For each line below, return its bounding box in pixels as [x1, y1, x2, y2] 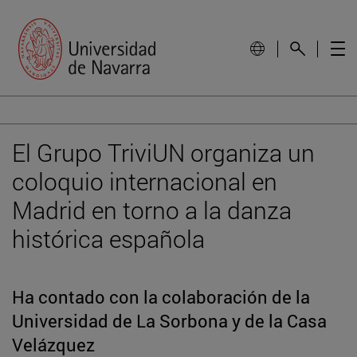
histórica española [12, 222, 205, 254]
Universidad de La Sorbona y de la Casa [12, 308, 327, 332]
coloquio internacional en [12, 165, 277, 197]
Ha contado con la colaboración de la [12, 284, 310, 308]
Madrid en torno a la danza [12, 194, 292, 226]
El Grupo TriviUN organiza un [12, 136, 315, 168]
